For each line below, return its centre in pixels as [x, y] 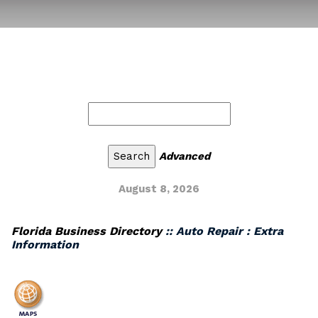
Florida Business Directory [87, 231]
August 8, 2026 [159, 189]
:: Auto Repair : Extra [223, 231]
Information [45, 245]
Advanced [185, 156]
